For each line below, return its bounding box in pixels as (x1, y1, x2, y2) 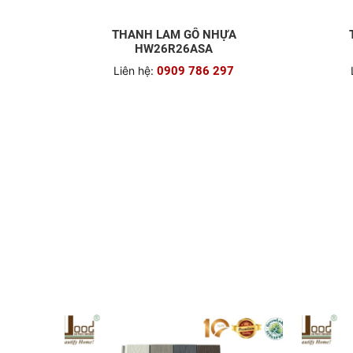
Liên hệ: (113, 284, 154, 299)
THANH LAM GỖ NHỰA (111, 248, 236, 263)
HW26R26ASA (135, 262, 214, 277)
